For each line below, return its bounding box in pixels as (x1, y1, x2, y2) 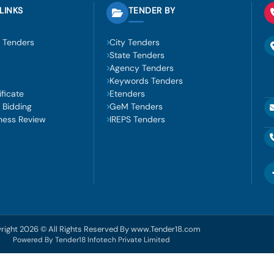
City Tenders (109, 37, 160, 48)
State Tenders (109, 50, 165, 61)
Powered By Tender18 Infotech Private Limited (12, 234, 170, 245)
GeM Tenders (109, 101, 163, 112)
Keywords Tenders (109, 75, 183, 86)
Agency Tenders (109, 62, 174, 73)
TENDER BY (128, 4, 176, 16)
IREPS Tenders (109, 114, 165, 125)
